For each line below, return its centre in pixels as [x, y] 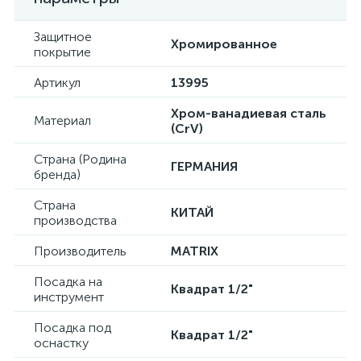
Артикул [57, 83]
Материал [62, 120]
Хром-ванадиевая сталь [249, 113]
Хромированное [224, 44]
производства [75, 220]
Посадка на [68, 282]
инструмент [69, 297]
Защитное [63, 37]
